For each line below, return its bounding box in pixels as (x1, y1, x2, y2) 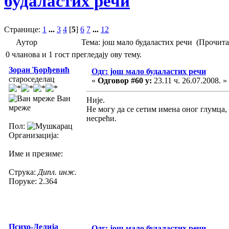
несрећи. (86, 113, 117, 123)
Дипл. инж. (38, 167, 77, 176)
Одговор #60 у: (98, 76, 152, 85)
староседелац (9, 74, 55, 83)
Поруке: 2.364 (9, 176, 57, 186)
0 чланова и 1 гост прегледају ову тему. (6, 50, 142, 59)
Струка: (9, 167, 38, 176)
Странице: (4, 25, 42, 34)
